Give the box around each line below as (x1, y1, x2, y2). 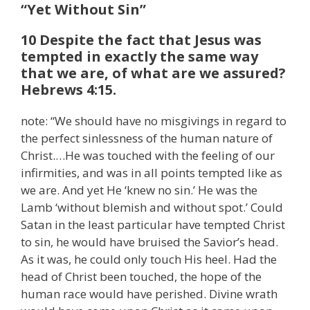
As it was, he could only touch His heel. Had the (21, 251, 277, 268)
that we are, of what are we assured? (21, 64, 286, 83)
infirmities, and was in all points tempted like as (21, 165, 282, 181)
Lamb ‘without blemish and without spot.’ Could (21, 199, 283, 216)
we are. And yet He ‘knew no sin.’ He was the (21, 182, 257, 199)
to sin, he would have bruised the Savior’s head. (21, 234, 278, 250)
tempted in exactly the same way (21, 47, 258, 66)
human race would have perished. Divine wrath (21, 286, 277, 302)
